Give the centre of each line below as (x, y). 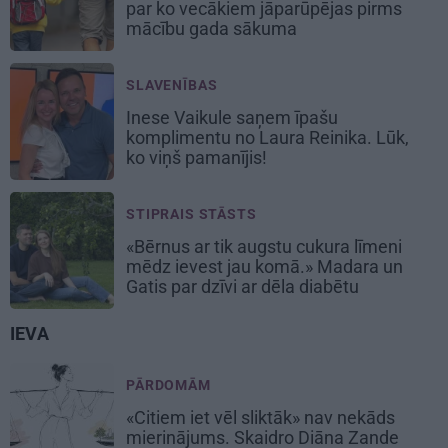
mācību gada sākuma (213, 28)
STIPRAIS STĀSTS (191, 213)
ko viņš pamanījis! (198, 157)
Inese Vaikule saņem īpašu (232, 117)
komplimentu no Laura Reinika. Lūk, (267, 137)
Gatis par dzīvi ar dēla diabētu (244, 286)
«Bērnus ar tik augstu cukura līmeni (264, 246)
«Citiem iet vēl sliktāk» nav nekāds (260, 417)
